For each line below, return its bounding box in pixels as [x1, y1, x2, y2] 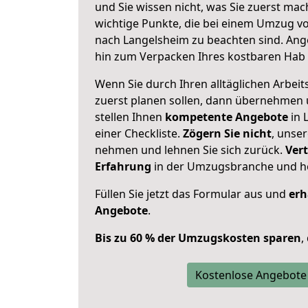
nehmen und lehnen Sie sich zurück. [95, 142, 285, 157]
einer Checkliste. [95, 126, 183, 141]
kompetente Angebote [165, 109, 288, 124]
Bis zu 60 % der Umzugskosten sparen [95, 230, 301, 245]
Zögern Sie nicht [183, 126, 272, 141]
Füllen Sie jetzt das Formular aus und [95, 186, 289, 201]
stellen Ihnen [95, 109, 165, 124]
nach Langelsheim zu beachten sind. [95, 32, 286, 47]
